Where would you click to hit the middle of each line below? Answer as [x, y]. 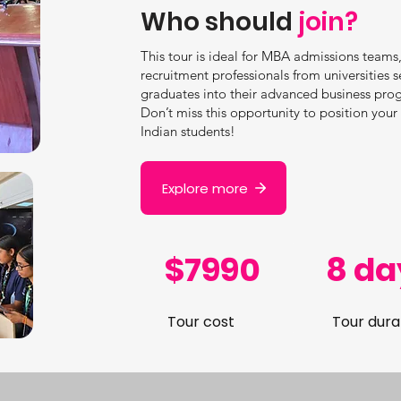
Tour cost [201, 322]
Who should [219, 22]
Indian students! [188, 131]
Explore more [205, 188]
